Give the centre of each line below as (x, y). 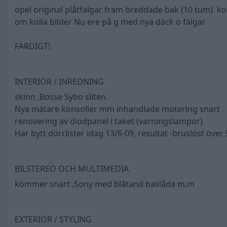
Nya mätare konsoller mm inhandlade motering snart (117, 109)
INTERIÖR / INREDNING (59, 82)
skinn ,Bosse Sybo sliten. (61, 97)
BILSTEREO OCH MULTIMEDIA (72, 169)
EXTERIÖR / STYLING (53, 220)
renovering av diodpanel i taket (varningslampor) (109, 121)
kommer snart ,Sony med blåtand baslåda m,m (105, 184)
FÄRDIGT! (32, 46)
